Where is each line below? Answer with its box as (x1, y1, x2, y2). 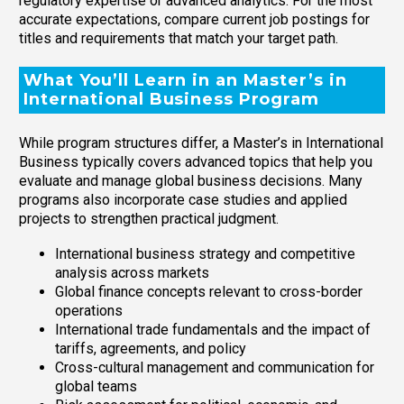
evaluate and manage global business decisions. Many (19, 172, 363, 190)
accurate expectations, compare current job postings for (19, 10, 370, 28)
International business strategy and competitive (55, 244, 355, 262)
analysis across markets (55, 263, 209, 281)
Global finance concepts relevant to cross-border (55, 282, 363, 300)
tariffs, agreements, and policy (55, 339, 246, 357)
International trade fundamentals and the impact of (55, 320, 371, 338)
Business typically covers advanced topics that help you (19, 153, 372, 171)
